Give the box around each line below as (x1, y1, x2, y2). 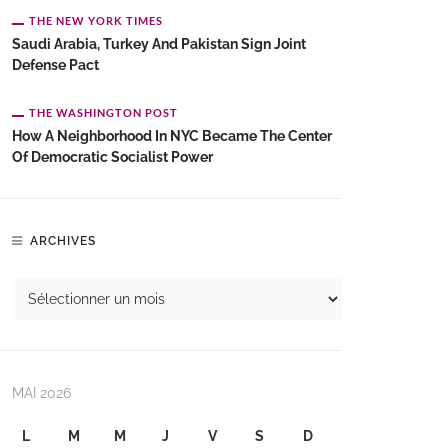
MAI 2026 (12, 385, 71, 401)
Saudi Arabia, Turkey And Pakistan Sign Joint (12, 36, 306, 52)
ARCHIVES (30, 234, 96, 248)
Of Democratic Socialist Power (12, 149, 213, 165)
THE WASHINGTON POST (29, 106, 178, 119)
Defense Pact (12, 57, 99, 73)
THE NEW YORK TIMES (29, 14, 163, 27)
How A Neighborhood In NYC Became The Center (12, 128, 332, 144)
